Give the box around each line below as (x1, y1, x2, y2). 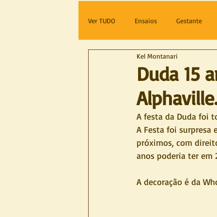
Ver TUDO (88, 16, 115, 25)
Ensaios (135, 16, 157, 25)
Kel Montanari (137, 51, 178, 60)
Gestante (176, 16, 202, 25)
